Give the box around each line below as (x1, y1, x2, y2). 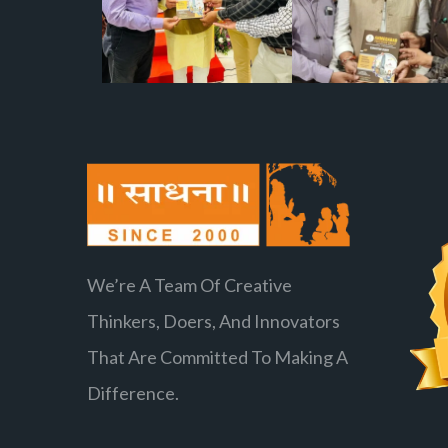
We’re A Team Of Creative (87, 273, 292, 296)
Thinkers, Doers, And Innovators (87, 309, 340, 332)
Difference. (87, 381, 179, 404)
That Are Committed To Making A (87, 345, 348, 368)
